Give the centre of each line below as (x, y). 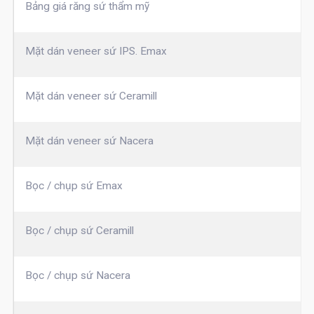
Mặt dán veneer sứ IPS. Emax (96, 52)
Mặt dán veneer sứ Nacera (89, 141)
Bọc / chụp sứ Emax (74, 186)
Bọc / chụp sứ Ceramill (79, 231)
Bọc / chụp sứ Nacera (77, 276)
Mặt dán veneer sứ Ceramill (91, 96)
